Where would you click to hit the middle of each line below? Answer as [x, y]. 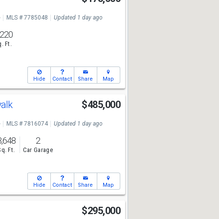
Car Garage [38, 150]
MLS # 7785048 [27, 18]
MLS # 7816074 [27, 124]
